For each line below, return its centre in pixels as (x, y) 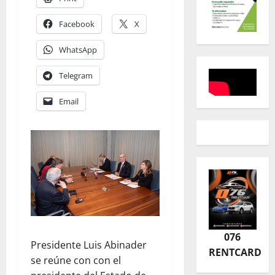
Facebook (77, 24)
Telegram (76, 75)
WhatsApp (78, 49)
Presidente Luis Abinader (89, 245)
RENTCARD (235, 253)
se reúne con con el (76, 260)
